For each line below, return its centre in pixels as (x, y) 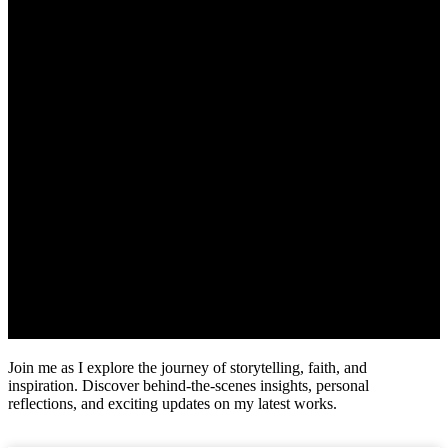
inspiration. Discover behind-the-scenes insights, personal (188, 385)
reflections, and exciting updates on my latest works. (172, 403)
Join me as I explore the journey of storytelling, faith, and (187, 367)
